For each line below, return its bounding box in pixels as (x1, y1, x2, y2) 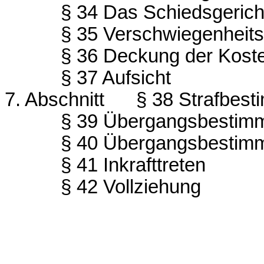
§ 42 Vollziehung (60, 176, 201, 197)
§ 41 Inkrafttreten (60, 154, 206, 176)
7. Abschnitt (5, 88, 104, 110)
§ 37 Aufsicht (60, 67, 171, 88)
